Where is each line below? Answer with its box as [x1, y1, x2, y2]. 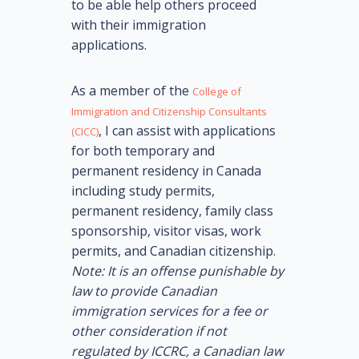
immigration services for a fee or [71, 301, 268, 320]
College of [192, 83, 241, 99]
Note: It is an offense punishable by [71, 261, 284, 280]
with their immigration [71, 15, 206, 34]
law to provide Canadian [71, 281, 217, 300]
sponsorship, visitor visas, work [71, 221, 261, 240]
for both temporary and [71, 141, 215, 159]
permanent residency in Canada [71, 161, 261, 179]
